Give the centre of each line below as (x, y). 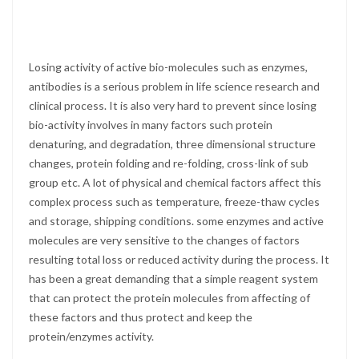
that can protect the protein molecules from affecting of (169, 298)
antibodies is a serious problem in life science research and (174, 87)
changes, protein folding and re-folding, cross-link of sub (169, 163)
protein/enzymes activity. (91, 337)
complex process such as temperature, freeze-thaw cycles (174, 202)
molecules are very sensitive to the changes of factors (164, 240)
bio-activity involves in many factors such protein (151, 125)
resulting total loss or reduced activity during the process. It (179, 260)
